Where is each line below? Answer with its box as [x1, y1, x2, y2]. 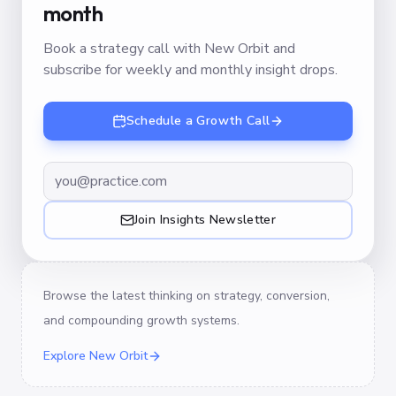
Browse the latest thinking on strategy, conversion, [43, 287, 330, 304]
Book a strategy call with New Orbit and [43, 39, 295, 58]
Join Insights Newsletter [133, 211, 277, 228]
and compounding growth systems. [43, 312, 240, 329]
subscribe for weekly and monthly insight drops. [43, 60, 338, 80]
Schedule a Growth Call [126, 112, 270, 129]
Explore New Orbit [43, 347, 148, 364]
